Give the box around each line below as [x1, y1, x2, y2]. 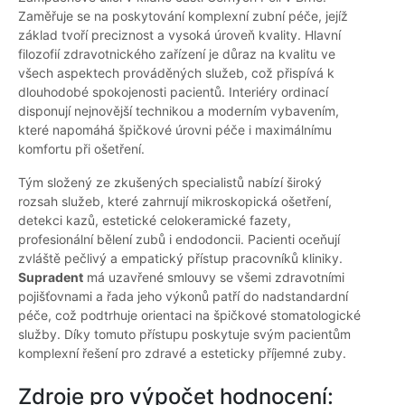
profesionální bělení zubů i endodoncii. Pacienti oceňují [18, 231, 340, 248]
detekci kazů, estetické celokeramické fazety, [18, 212, 291, 229]
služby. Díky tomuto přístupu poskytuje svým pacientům [18, 326, 351, 343]
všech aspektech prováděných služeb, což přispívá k [18, 65, 334, 81]
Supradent [18, 269, 83, 286]
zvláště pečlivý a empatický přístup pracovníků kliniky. [18, 250, 343, 267]
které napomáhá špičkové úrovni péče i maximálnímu [18, 122, 332, 138]
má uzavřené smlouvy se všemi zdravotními [83, 269, 344, 286]
